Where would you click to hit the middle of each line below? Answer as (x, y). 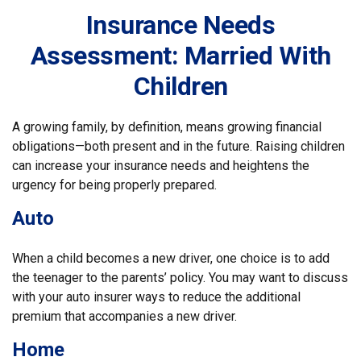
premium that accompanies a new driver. (124, 316)
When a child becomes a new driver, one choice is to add (171, 258)
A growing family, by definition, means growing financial (167, 127)
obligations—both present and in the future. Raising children (178, 146)
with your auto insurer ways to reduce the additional (156, 297)
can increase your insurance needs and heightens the (161, 166)
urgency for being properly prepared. (114, 185)
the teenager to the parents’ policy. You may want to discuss (180, 278)
